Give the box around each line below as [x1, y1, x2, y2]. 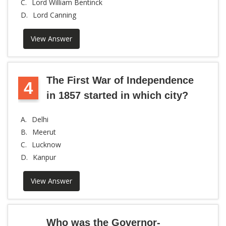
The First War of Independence [46, 75, 194, 86]
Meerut [32, 127, 56, 137]
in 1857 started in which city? [46, 90, 188, 101]
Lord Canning [33, 10, 76, 20]
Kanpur [33, 152, 56, 162]
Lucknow [32, 140, 61, 149]
